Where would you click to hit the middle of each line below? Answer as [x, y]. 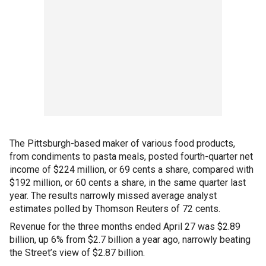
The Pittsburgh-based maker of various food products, [122, 143]
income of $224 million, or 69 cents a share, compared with [132, 170]
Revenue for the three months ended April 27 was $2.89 [125, 227]
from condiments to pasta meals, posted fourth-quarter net [131, 156]
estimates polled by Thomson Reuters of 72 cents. [115, 209]
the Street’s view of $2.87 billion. [77, 253]
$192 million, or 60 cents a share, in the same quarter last [128, 183]
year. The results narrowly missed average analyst [113, 196]
